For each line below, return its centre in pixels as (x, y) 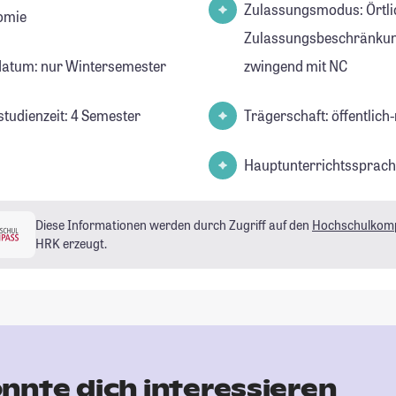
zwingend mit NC (296, 65)
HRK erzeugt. (71, 244)
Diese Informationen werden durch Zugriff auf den (174, 225)
